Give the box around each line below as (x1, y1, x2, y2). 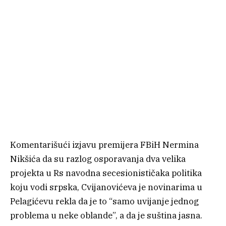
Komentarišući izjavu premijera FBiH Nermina (10, 139, 199, 150)
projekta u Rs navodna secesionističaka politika (10, 167, 202, 179)
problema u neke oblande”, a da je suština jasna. (10, 209, 202, 221)
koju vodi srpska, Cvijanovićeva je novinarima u (10, 181, 202, 193)
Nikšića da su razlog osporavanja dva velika (10, 153, 186, 164)
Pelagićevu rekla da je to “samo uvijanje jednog (10, 195, 199, 207)
